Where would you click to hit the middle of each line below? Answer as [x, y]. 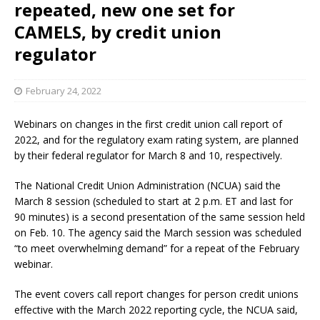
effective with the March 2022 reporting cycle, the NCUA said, [156, 309]
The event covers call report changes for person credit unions [156, 294]
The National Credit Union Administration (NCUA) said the [147, 185]
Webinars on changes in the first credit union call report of [148, 124]
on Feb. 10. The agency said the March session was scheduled [158, 232]
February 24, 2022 [64, 90]
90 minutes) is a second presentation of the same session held [160, 216]
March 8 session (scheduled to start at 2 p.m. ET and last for [154, 201]
